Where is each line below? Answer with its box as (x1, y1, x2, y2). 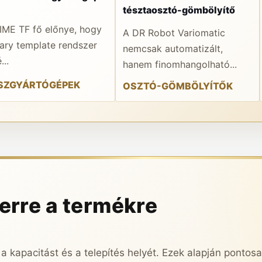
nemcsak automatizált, (123, 42, 223, 54)
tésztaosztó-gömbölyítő (123, 4, 235, 16)
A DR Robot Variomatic (123, 26, 225, 39)
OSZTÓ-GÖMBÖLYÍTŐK (123, 80, 233, 92)
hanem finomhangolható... (123, 58, 237, 70)
